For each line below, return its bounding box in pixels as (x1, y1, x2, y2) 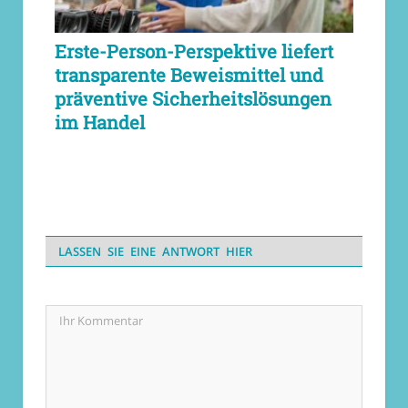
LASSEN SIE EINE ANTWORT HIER (58, 243, 252, 260)
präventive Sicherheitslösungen (55, 87, 331, 111)
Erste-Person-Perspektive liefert (55, 39, 333, 64)
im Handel (55, 110, 145, 135)
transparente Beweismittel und (55, 63, 323, 87)
